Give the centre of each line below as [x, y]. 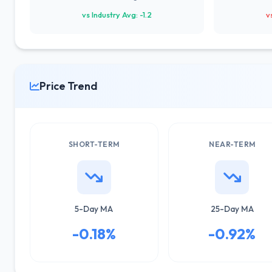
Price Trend [68, 86]
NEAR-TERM [232, 144]
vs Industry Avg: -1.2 [117, 15]
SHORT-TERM [94, 144]
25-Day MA [232, 209]
